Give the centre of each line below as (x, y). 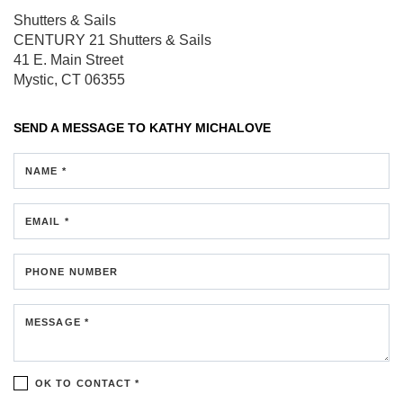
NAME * (46, 170)
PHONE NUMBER (72, 271)
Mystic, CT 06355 (69, 79)
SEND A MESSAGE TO (81, 127)
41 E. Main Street (68, 59)
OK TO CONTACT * (88, 383)
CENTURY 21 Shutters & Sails (112, 40)
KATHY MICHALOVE (210, 127)
